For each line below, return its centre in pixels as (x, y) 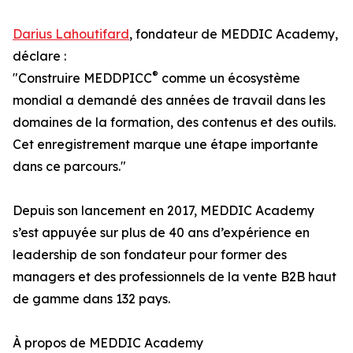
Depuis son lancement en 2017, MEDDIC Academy (163, 211)
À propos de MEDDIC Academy (108, 343)
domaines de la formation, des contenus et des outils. (174, 123)
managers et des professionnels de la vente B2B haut (175, 277)
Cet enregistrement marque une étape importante (165, 145)
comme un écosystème (229, 78)
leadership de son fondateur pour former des (150, 255)
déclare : (39, 56)
